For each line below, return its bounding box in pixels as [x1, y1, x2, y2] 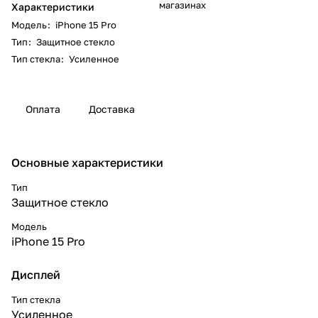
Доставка [89, 102, 135, 115]
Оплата [26, 102, 60, 115]
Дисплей [11, 267, 60, 282]
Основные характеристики [11, 155, 163, 170]
